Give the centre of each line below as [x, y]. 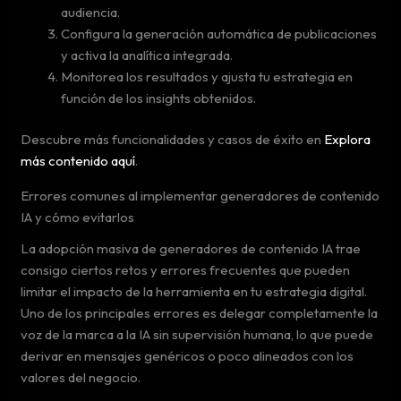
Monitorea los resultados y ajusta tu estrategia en [207, 76]
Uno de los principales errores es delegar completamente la [200, 312]
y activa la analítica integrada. [147, 55]
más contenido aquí [78, 161]
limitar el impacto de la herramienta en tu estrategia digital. [194, 291]
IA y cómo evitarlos [78, 217]
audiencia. [91, 12]
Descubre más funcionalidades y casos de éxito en [173, 139]
